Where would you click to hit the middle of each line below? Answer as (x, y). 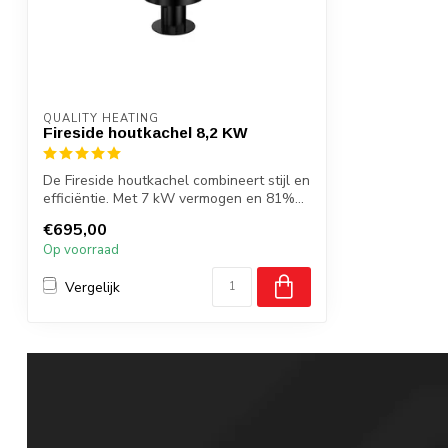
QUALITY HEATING (101, 118)
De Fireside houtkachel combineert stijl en (176, 180)
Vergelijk (92, 287)
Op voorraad (81, 250)
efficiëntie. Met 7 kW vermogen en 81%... (173, 198)
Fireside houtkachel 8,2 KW (145, 132)
